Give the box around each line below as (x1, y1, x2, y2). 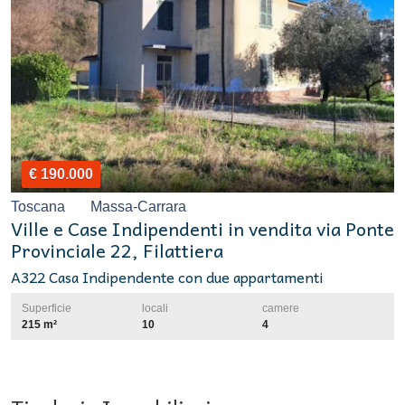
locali (142, 301, 168, 315)
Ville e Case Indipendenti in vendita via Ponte (11, 213, 394, 243)
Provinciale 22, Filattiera (11, 235, 223, 265)
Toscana (11, 198, 69, 214)
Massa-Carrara (87, 198, 186, 214)
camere (262, 301, 299, 315)
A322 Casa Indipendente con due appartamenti (11, 264, 324, 288)
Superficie (22, 301, 71, 315)
